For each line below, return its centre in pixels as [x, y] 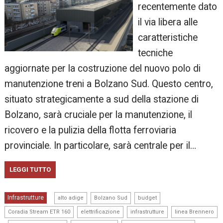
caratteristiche [167, 38]
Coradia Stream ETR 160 [39, 212]
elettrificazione [101, 212]
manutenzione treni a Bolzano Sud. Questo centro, [109, 84]
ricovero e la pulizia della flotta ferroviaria [91, 130]
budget [148, 198]
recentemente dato [177, 7]
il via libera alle [167, 22]
